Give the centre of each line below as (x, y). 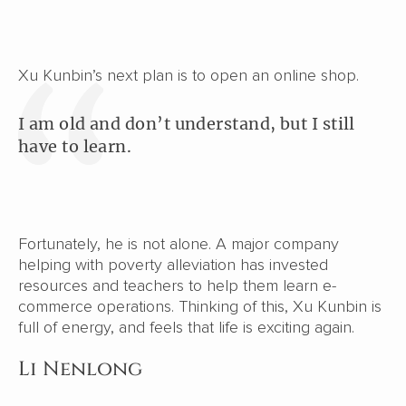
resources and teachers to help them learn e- (177, 285)
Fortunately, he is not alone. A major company (179, 243)
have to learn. (75, 146)
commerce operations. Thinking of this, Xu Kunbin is (200, 306)
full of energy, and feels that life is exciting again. (186, 327)
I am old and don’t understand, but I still (187, 123)
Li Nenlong (80, 369)
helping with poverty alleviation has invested (173, 264)
